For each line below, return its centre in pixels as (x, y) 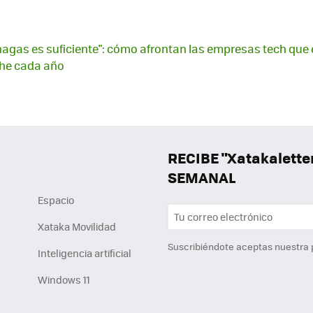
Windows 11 (64, 280)
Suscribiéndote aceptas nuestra (239, 246)
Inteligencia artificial (85, 253)
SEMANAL (202, 177)
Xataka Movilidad (77, 227)
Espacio (56, 200)
